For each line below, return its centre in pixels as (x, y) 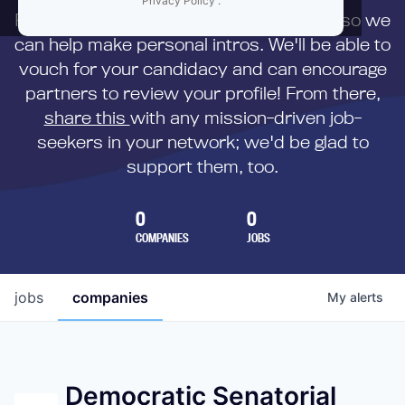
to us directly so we (308, 19)
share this (87, 117)
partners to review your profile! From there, (202, 93)
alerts (367, 297)
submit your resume (143, 19)
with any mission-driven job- (245, 117)
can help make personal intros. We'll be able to (202, 44)
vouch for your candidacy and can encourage (202, 68)
